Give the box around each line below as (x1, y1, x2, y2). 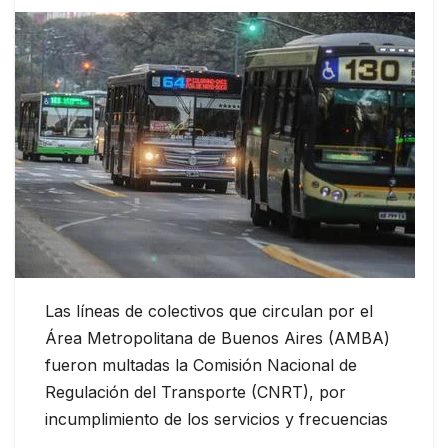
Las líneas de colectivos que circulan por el (45, 301, 373, 322)
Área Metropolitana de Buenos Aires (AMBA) (45, 328, 390, 349)
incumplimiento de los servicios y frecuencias (45, 409, 388, 430)
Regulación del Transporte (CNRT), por (45, 382, 346, 403)
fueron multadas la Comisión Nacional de (45, 355, 357, 376)
